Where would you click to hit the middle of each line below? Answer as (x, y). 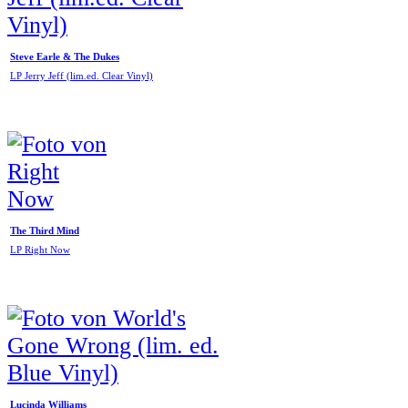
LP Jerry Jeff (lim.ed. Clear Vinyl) (82, 76)
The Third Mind (45, 230)
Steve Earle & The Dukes (65, 56)
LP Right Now (40, 250)
